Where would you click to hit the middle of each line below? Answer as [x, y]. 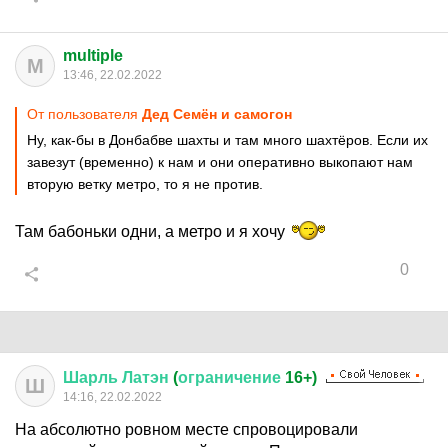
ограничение [229, 377]
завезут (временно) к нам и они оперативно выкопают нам [220, 162]
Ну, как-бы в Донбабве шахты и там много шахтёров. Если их [227, 140]
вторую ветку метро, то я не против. [145, 184]
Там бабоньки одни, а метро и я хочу [152, 231]
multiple [93, 55]
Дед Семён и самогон [217, 114]
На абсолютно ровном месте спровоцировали [186, 429]
